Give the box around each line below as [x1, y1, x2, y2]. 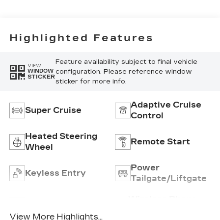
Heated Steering [25, 132, 97, 141]
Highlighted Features [9, 31, 154, 44]
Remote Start [131, 137, 190, 147]
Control [131, 111, 164, 121]
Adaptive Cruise [131, 100, 201, 110]
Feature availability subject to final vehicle [55, 57, 197, 66]
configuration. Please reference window [55, 67, 192, 76]
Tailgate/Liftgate [131, 174, 207, 184]
